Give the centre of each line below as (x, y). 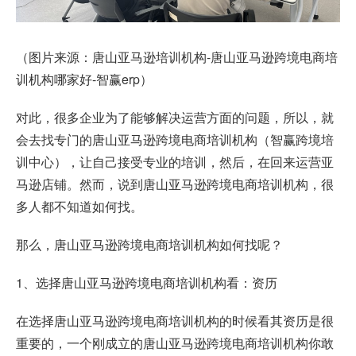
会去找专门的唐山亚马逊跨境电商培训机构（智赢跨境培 (175, 140)
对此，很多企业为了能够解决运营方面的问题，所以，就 (175, 118)
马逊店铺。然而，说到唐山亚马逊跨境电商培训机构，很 (175, 184)
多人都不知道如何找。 (79, 207)
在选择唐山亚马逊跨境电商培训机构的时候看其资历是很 (175, 321)
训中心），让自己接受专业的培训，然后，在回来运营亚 (175, 162)
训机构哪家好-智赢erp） (84, 79)
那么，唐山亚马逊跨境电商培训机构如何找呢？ (149, 245)
